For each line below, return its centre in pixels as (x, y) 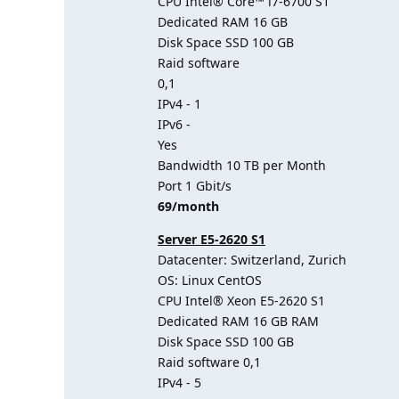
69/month (188, 206)
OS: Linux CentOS (210, 280)
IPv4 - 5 (179, 383)
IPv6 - (174, 124)
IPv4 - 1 (179, 104)
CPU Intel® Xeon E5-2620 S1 (241, 301)
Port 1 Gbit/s (195, 186)
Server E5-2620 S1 (212, 239)
